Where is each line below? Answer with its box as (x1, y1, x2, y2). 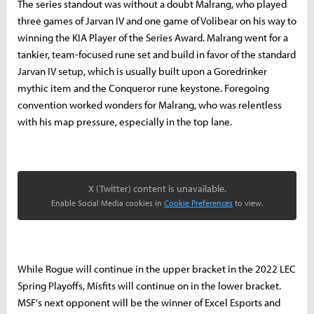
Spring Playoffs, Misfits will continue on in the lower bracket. (18, 278, 281, 292)
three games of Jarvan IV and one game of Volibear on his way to (18, 13, 296, 27)
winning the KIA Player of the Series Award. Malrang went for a (18, 30, 288, 44)
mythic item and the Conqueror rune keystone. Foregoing (18, 81, 269, 95)
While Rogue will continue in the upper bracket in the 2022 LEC (18, 261, 296, 275)
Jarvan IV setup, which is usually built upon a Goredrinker (18, 64, 267, 78)
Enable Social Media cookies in (51, 197, 164, 208)
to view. (233, 197, 263, 208)
